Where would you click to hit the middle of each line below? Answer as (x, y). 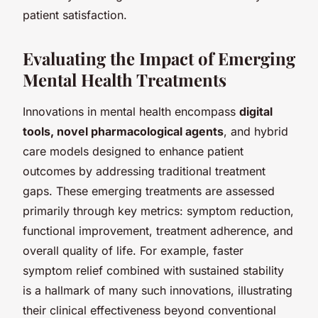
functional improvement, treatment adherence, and (158, 230)
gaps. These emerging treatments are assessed (149, 191)
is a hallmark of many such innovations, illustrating (158, 290)
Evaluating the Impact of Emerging (159, 58)
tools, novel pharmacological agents (123, 131)
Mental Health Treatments (125, 79)
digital (256, 111)
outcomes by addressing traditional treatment (144, 171)
